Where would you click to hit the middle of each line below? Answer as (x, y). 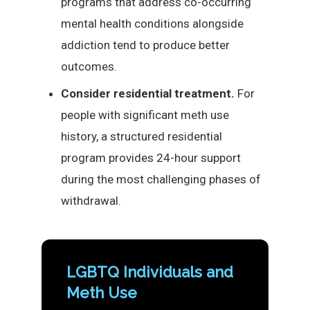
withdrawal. (91, 201)
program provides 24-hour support (151, 158)
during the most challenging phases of (161, 179)
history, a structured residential (142, 136)
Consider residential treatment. (148, 93)
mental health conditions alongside (152, 24)
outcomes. (89, 66)
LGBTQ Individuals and (150, 272)
